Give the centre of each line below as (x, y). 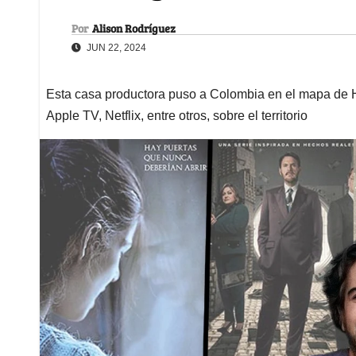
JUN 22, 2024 (115, 47)
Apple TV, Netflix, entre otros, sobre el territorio (177, 115)
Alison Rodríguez (134, 28)
